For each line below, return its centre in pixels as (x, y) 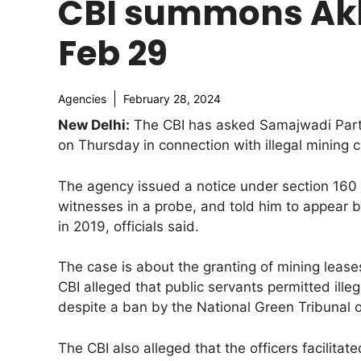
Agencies (82, 99)
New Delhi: (94, 125)
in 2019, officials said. (129, 226)
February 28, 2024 (172, 99)
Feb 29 (113, 54)
